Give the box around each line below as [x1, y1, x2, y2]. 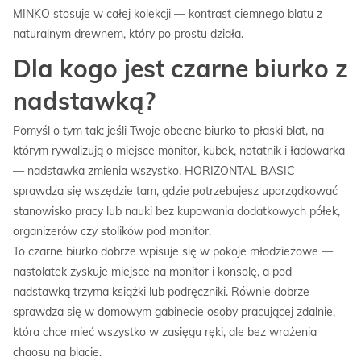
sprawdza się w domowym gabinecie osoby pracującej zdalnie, [13, 305, 335, 320]
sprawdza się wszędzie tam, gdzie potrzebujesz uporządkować [13, 184, 338, 199]
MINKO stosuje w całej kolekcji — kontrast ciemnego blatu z [13, 6, 322, 22]
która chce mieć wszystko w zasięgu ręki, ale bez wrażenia [13, 325, 317, 340]
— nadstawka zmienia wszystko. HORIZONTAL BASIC [13, 164, 295, 179]
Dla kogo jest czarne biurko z [13, 53, 348, 85]
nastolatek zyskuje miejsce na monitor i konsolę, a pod [13, 264, 292, 280]
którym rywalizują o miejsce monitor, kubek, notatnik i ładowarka [13, 143, 345, 159]
